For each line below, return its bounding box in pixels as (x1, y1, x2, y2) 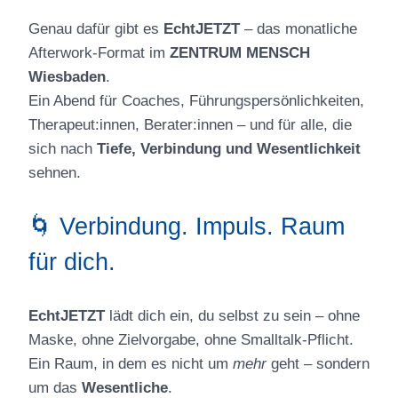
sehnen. (28, 163, 81, 181)
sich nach (28, 139, 97, 157)
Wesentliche (82, 378, 168, 396)
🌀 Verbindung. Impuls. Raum (28, 212, 345, 240)
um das (28, 378, 82, 396)
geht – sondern (267, 354, 370, 372)
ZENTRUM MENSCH (170, 44, 310, 61)
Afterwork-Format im (28, 44, 170, 61)
